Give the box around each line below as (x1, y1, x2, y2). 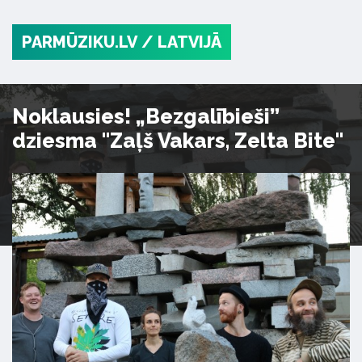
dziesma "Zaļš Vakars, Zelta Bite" (12, 128, 343, 153)
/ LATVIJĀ (141, 32, 221, 52)
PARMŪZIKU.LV (22, 32, 137, 52)
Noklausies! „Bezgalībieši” (12, 104, 280, 128)
